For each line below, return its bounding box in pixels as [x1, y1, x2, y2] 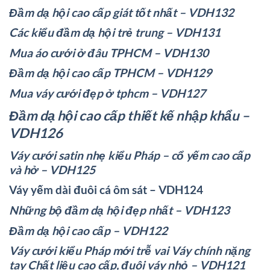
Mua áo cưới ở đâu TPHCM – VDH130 [9, 45, 209, 60]
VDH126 [9, 124, 63, 141]
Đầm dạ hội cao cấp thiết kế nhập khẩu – [9, 107, 250, 124]
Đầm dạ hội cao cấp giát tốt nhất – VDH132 [9, 5, 234, 19]
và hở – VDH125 [9, 162, 95, 177]
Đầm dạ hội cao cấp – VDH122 [9, 223, 168, 237]
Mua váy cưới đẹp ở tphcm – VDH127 [9, 86, 206, 101]
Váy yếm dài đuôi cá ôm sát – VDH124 [9, 183, 203, 197]
